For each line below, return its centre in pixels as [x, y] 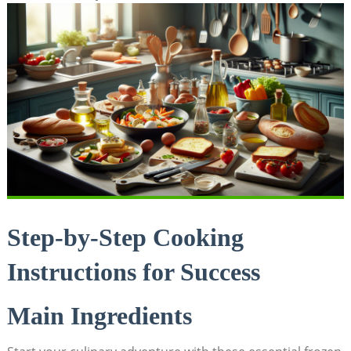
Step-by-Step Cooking [125, 237]
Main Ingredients [99, 315]
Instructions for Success [133, 271]
